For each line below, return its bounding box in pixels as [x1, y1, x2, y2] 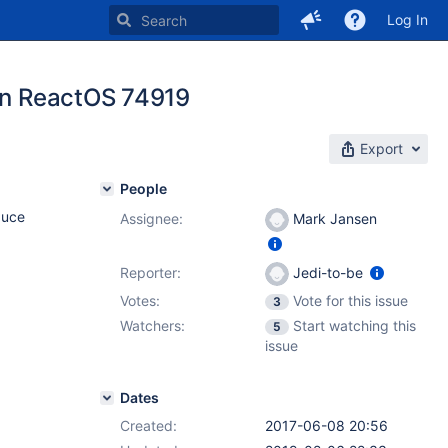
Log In [387, 11, 428, 28]
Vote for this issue [293, 292, 408, 309]
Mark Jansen [289, 210, 377, 227]
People [120, 180, 167, 197]
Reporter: [120, 264, 181, 281]
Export [360, 140, 403, 157]
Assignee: [120, 210, 183, 227]
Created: [120, 417, 177, 434]
